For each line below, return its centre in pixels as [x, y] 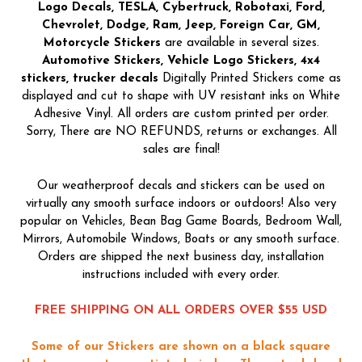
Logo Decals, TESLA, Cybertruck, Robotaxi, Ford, [181, 8]
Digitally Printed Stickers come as [250, 79]
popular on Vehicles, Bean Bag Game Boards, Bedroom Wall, [181, 221]
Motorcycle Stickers [102, 44]
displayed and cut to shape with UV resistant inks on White [181, 97]
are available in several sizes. [240, 44]
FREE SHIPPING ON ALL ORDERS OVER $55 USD [181, 311]
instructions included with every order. [181, 275]
